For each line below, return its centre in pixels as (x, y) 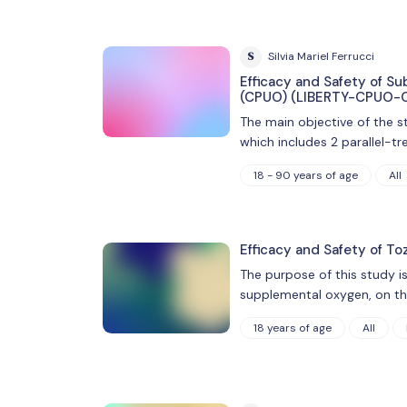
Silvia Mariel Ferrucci (321, 57)
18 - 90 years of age (305, 175)
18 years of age (292, 328)
